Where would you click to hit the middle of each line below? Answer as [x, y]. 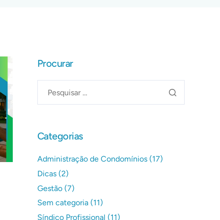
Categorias [60, 136]
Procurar [55, 63]
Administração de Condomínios [92, 159]
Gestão [50, 188]
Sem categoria [63, 203]
